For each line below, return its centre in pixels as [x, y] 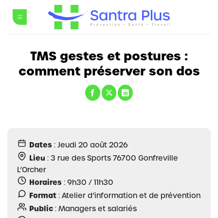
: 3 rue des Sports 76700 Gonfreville [112, 158]
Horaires [45, 182]
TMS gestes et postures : [109, 56]
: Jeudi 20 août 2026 [90, 145]
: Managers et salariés [95, 208]
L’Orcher [32, 169]
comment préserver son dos [109, 71]
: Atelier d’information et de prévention [128, 195]
